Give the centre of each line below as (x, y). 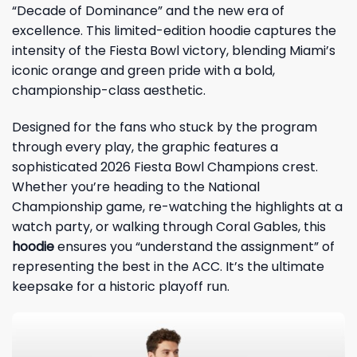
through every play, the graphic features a (145, 147)
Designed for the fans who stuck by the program (165, 127)
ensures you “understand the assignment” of (194, 246)
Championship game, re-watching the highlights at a (177, 206)
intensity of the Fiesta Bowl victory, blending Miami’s (174, 50)
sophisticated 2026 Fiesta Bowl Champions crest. (165, 167)
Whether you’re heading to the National (136, 186)
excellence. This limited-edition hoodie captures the (174, 30)
